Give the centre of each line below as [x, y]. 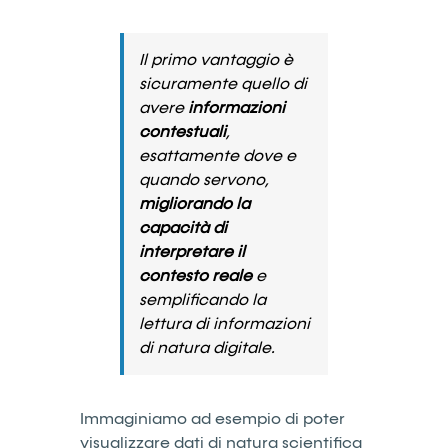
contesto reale [195, 275]
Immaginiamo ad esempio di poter [212, 418]
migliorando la [194, 203]
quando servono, [204, 179]
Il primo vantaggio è [216, 59]
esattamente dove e [217, 155]
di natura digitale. [207, 347]
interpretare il [192, 251]
